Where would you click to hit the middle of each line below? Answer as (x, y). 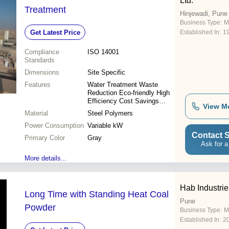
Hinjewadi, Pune (204, 14)
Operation (102, 118)
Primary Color (45, 138)
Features (38, 85)
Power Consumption (54, 126)
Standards (40, 60)
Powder (40, 208)
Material (36, 113)
